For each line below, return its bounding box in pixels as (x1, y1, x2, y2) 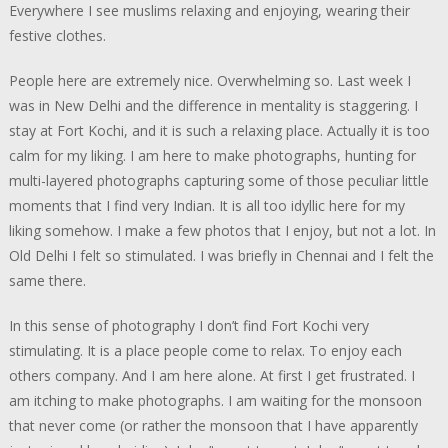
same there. (8, 270, 86, 290)
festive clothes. (8, 25, 106, 45)
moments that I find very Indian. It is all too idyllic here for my (8, 195, 405, 215)
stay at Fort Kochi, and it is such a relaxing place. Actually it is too (8, 120, 430, 140)
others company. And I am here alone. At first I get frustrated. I (8, 365, 415, 385)
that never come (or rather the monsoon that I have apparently (8, 415, 418, 435)
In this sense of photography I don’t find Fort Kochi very (8, 315, 369, 335)
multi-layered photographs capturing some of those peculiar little (8, 170, 429, 190)
